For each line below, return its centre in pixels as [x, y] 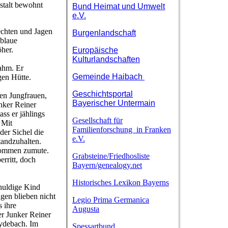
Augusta [86, 209]
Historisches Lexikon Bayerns [121, 183]
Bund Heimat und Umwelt [119, 7]
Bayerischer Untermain [114, 103]
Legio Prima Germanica [111, 200]
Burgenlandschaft [104, 33]
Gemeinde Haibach [108, 77]
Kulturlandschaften [106, 60]
